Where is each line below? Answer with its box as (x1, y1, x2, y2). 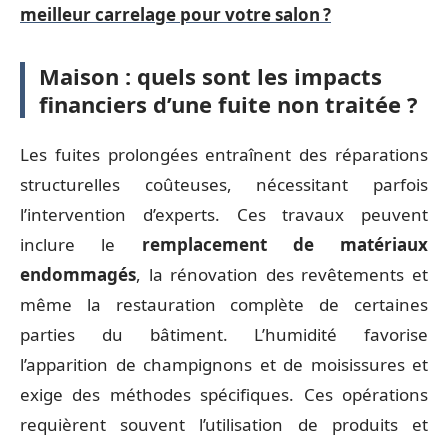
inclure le (20, 233, 142, 257)
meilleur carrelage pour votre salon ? (20, 2, 331, 26)
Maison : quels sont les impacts (39, 60, 382, 91)
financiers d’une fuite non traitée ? (39, 88, 418, 119)
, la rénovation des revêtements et (136, 263, 428, 287)
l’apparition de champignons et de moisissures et (20, 353, 428, 377)
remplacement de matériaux (141, 233, 428, 257)
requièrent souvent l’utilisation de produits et (20, 413, 428, 437)
